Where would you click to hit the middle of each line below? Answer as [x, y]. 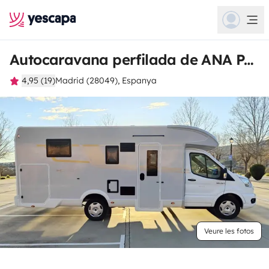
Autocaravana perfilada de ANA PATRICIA [249, 59]
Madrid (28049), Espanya [106, 80]
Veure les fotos [229, 231]
